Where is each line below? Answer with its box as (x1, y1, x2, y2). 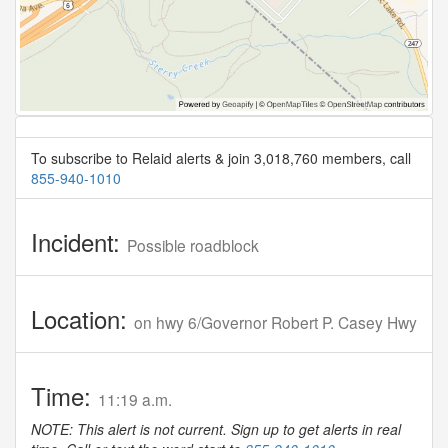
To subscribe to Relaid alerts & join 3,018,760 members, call (31, 148, 411, 168)
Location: (31, 301, 134, 336)
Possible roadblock (127, 234, 259, 256)
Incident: (31, 224, 127, 259)
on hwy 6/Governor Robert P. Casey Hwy (134, 311, 417, 333)
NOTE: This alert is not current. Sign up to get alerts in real (31, 419, 401, 439)
